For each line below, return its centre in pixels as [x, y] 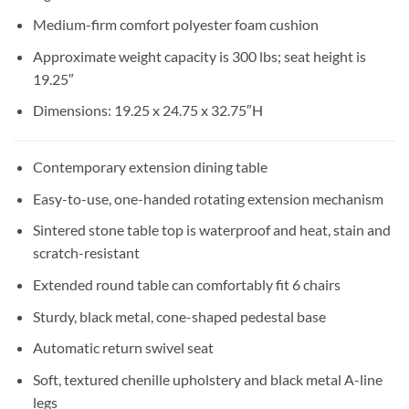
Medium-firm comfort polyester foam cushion [175, 25]
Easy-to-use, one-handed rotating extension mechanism [208, 198]
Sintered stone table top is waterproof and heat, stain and [211, 230]
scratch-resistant [86, 253]
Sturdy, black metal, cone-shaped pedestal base [179, 316]
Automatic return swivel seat [123, 348]
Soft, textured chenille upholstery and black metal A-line [207, 379]
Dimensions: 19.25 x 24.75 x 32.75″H [147, 110]
